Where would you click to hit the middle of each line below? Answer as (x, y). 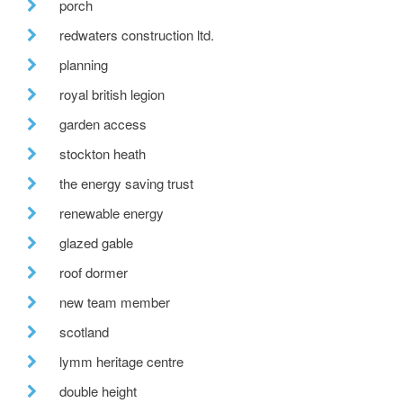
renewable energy (112, 213)
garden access (103, 124)
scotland (84, 332)
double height (98, 391)
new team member (115, 302)
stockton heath (103, 154)
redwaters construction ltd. (137, 35)
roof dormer (94, 273)
